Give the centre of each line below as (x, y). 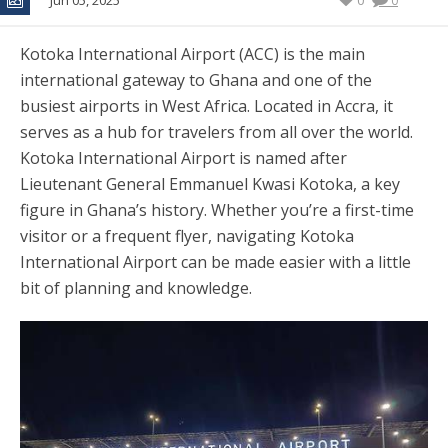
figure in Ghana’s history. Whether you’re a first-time (217, 210)
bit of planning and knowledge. (136, 288)
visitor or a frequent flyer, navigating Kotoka (187, 236)
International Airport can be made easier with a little (215, 262)
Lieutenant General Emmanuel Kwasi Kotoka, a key (210, 184)
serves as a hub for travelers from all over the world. (216, 132)
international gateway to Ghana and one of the (196, 80)
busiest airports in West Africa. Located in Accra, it (206, 106)
